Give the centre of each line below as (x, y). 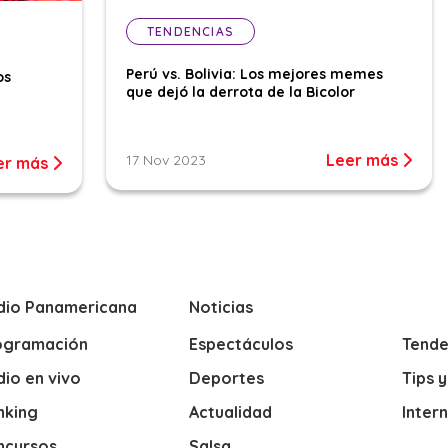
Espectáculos (240, 344)
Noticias (220, 307)
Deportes (226, 378)
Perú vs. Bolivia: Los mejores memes (254, 74)
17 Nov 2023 (166, 160)
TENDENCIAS (190, 31)
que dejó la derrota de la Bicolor (240, 92)
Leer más (364, 160)
